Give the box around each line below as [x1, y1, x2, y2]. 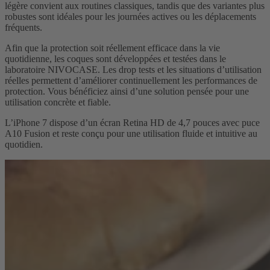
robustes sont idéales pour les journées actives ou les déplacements [5, 11, 256, 22]
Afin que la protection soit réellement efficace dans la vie [5, 43, 220, 54]
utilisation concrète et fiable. [5, 97, 113, 108]
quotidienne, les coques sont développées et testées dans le [5, 54, 226, 64]
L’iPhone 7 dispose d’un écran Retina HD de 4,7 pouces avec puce [5, 118, 260, 128]
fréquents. [5, 22, 45, 33]
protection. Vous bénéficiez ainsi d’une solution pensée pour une [5, 86, 249, 97]
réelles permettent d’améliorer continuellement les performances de [5, 75, 257, 86]
